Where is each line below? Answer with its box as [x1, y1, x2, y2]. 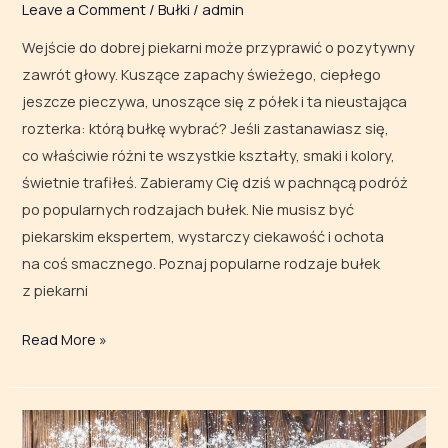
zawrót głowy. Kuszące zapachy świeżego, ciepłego [22, 64, 382, 85]
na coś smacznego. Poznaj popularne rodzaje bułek [22, 253, 381, 274]
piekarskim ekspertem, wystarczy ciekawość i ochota [22, 226, 385, 247]
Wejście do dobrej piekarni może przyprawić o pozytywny [22, 37, 416, 58]
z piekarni [22, 280, 89, 301]
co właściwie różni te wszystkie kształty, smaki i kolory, [22, 145, 396, 166]
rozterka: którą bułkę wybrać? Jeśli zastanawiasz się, [22, 118, 390, 139]
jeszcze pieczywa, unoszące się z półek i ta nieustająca [22, 91, 408, 112]
